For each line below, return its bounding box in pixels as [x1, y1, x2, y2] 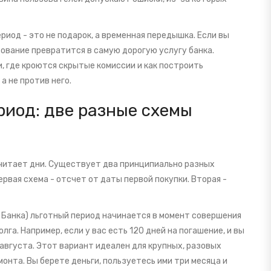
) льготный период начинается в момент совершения [25, 211, 241, 221]
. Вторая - [188, 174, 227, 185]
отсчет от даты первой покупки [56, 174, 188, 185]
